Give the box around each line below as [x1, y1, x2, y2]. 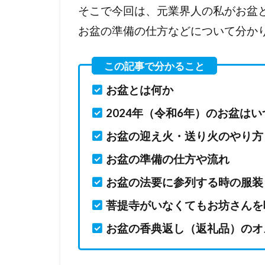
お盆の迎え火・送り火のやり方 [106, 130, 264, 143]
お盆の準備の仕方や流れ [106, 153, 230, 166]
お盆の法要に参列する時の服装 [106, 176, 264, 189]
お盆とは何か [106, 83, 174, 96]
